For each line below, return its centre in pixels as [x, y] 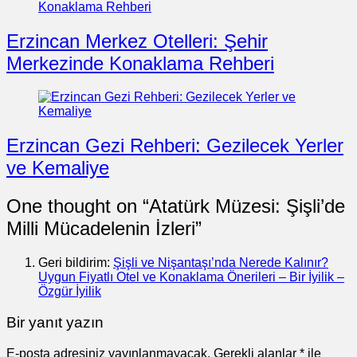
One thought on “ [78, 206]
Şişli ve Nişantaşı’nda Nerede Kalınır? [221, 263]
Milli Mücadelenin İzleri [101, 229]
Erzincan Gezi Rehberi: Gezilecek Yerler [175, 146]
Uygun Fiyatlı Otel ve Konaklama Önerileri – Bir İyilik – [191, 277]
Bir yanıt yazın [55, 322]
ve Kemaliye [58, 168]
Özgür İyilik [70, 292]
